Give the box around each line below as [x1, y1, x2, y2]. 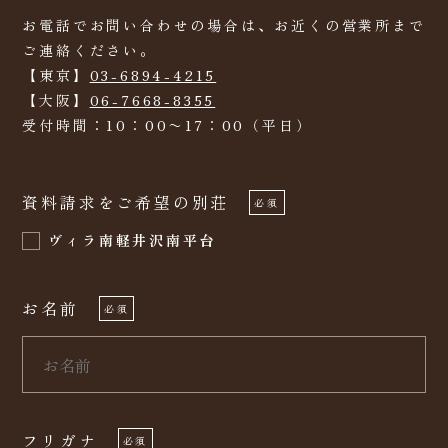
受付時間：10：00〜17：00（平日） [22, 115, 313, 135]
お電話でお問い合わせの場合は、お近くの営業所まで [22, 15, 426, 35]
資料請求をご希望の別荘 [22, 190, 230, 214]
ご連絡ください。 [22, 40, 157, 60]
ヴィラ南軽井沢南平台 [48, 230, 217, 250]
